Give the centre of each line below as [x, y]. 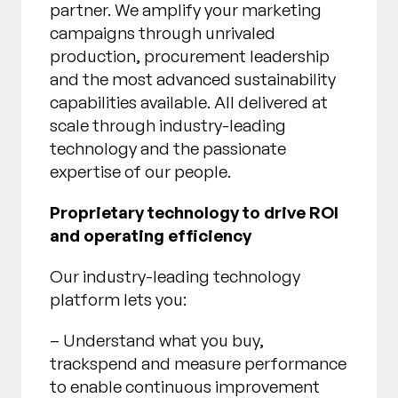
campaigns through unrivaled [163, 33]
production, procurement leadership [190, 56]
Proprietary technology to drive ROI [194, 213]
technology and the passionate [168, 149]
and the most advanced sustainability [193, 80]
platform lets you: [118, 300]
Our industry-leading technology [175, 277]
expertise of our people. [140, 172]
